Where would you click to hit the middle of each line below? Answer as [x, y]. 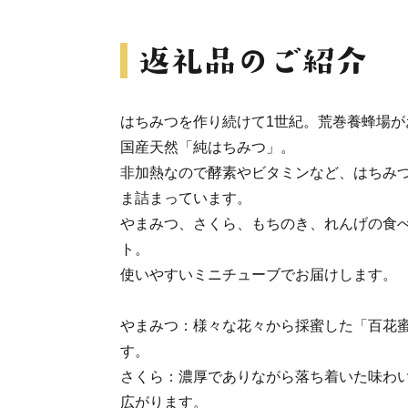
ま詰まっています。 [186, 198]
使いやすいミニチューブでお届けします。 [259, 275]
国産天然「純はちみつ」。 [208, 147]
